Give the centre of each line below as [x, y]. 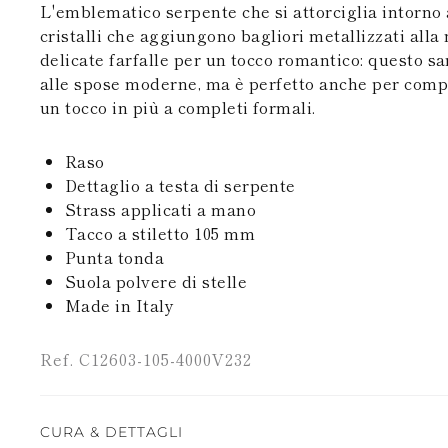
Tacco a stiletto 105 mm [160, 233]
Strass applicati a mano [161, 209]
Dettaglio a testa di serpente [180, 185]
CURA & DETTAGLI [111, 432]
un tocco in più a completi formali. [178, 107]
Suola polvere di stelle [156, 281]
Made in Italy [120, 305]
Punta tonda [115, 257]
